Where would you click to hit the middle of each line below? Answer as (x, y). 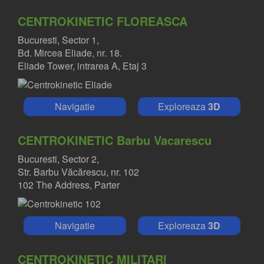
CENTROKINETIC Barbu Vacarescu (115, 140)
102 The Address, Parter (69, 185)
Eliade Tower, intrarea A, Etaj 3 (82, 66)
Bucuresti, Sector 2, (58, 159)
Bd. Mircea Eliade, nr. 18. (70, 53)
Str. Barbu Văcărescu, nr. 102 (78, 172)
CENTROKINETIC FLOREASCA (103, 21)
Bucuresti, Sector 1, (58, 40)
